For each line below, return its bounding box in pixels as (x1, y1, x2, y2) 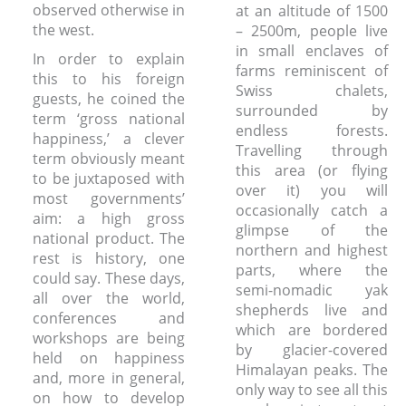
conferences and (33, 307, 185, 328)
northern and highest (236, 240, 388, 260)
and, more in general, (33, 367, 185, 388)
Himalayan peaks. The (236, 360, 388, 380)
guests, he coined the (33, 88, 185, 109)
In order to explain (33, 48, 185, 69)
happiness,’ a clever (33, 128, 185, 149)
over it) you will (236, 180, 388, 200)
